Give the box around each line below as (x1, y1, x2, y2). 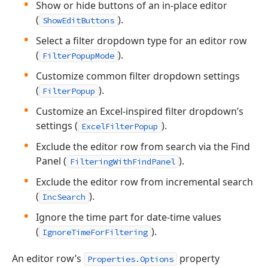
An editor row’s (12, 252, 84, 265)
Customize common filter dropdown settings (36, 69, 240, 83)
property (177, 252, 220, 265)
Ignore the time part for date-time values (36, 211, 221, 224)
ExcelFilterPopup (81, 121, 158, 132)
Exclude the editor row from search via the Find (36, 140, 250, 153)
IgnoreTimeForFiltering (42, 227, 148, 237)
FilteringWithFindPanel (70, 156, 175, 167)
